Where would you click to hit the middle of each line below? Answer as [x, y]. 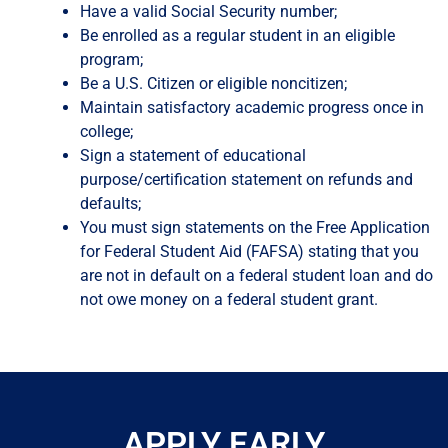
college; [107, 132]
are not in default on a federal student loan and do [257, 276]
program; [112, 60]
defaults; [111, 204]
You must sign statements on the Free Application [255, 228]
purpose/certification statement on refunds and [247, 180]
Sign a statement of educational [193, 156]
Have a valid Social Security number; [209, 12]
